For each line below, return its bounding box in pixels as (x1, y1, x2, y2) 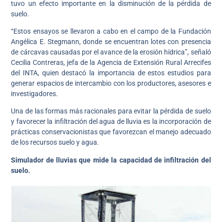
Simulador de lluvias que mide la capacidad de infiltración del (11, 156, 211, 164)
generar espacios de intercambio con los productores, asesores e (11, 79, 211, 87)
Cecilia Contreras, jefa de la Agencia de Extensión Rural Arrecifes (11, 58, 211, 66)
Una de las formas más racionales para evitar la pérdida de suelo (11, 107, 211, 115)
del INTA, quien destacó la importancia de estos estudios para (11, 68, 211, 77)
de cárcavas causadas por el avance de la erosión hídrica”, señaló (11, 48, 211, 56)
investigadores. (11, 89, 58, 98)
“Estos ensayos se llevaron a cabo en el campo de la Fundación (11, 27, 211, 35)
